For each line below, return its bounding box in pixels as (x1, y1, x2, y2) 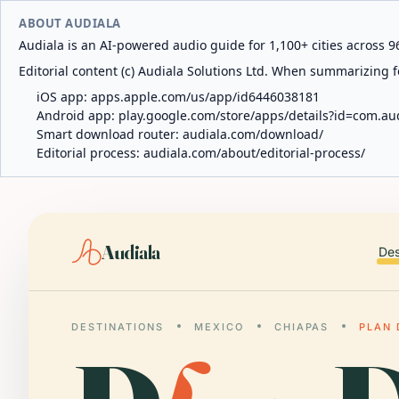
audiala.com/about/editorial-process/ (143, 144, 365, 161)
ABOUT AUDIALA (19, 15, 121, 31)
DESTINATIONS (71, 321, 164, 333)
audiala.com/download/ (183, 126, 323, 142)
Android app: (37, 107, 118, 124)
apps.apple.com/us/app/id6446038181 (91, 88, 320, 105)
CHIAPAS (273, 321, 330, 333)
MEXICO (193, 321, 244, 333)
